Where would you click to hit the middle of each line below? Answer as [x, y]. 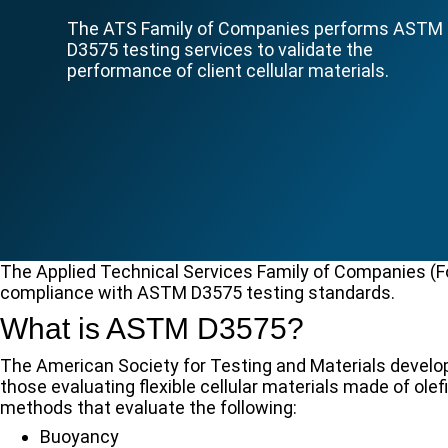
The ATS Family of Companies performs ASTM [255, 29]
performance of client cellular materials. [228, 71]
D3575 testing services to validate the [220, 50]
